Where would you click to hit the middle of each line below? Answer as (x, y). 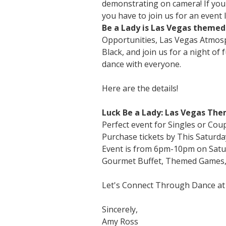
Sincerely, (120, 210)
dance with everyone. (142, 64)
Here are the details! (140, 89)
